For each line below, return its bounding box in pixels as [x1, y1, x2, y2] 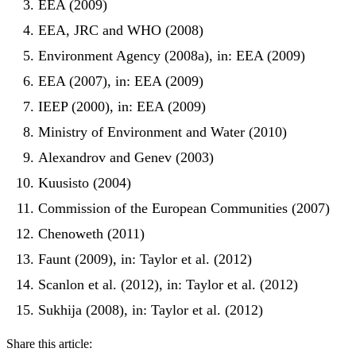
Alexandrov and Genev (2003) [38, 149, 214, 165]
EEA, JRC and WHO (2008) [38, 21, 203, 38]
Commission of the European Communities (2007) [38, 199, 330, 216]
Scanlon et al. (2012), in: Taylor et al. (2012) [38, 276, 298, 292]
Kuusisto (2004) [38, 174, 131, 191]
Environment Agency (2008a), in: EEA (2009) [38, 47, 305, 64]
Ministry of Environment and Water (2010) [38, 123, 287, 140]
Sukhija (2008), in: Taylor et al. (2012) [38, 301, 263, 318]
